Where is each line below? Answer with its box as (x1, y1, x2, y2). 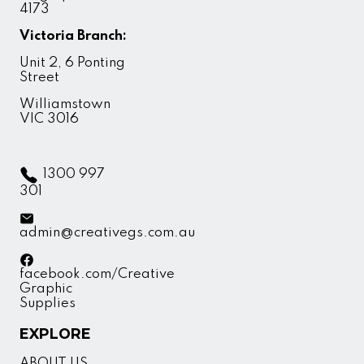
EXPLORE (19, 325, 91, 343)
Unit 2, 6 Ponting (19, 56, 125, 71)
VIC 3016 (19, 112, 79, 127)
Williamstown (19, 97, 110, 112)
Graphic (19, 281, 72, 296)
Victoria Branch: (19, 29, 127, 44)
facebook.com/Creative (19, 266, 175, 281)
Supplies (19, 296, 76, 310)
